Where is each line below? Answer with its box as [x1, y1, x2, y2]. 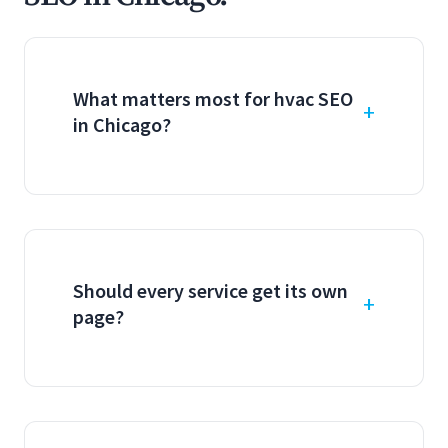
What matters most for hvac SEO [73, 86, 353, 111]
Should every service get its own [73, 278, 348, 303]
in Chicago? [73, 112, 171, 137]
